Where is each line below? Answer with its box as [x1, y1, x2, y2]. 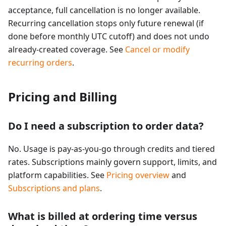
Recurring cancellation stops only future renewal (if [8, 18, 204, 29]
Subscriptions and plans [8, 183, 100, 194]
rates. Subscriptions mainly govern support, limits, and [8, 156, 217, 168]
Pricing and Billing [8, 88, 117, 105]
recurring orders [8, 57, 72, 69]
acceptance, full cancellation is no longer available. [8, 5, 200, 16]
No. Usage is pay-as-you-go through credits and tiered [8, 143, 215, 155]
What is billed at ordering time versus [8, 209, 197, 223]
